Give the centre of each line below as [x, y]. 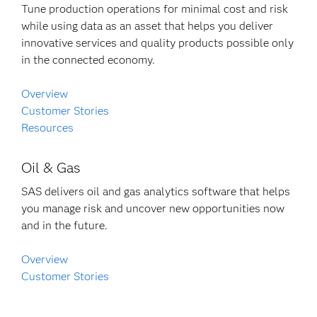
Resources [48, 128]
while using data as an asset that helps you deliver [148, 26]
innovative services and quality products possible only [158, 43]
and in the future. [65, 225]
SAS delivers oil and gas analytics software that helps [156, 191]
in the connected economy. [88, 60]
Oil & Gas [51, 168]
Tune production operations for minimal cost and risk [155, 9]
